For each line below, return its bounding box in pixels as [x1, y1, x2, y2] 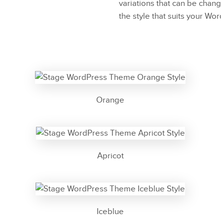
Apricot [97, 151, 124, 161]
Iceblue [97, 207, 124, 217]
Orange [96, 95, 125, 106]
